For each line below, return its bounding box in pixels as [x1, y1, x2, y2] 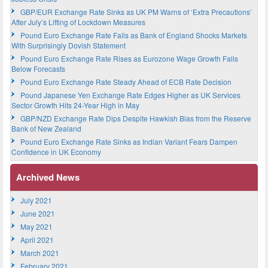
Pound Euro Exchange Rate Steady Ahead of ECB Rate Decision [20, 76, 232, 87]
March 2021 [20, 247, 59, 258]
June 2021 [20, 208, 55, 218]
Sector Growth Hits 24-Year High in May [11, 99, 139, 110]
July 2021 [20, 194, 52, 205]
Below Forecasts [11, 63, 65, 74]
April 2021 [20, 234, 54, 245]
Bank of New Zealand [11, 123, 81, 133]
